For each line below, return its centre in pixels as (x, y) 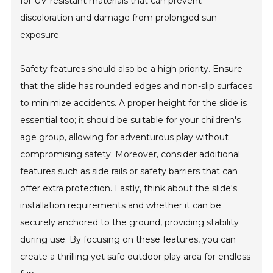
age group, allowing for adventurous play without (125, 137)
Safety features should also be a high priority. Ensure (132, 69)
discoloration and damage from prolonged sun (119, 18)
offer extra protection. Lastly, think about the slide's (129, 189)
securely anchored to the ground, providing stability (130, 223)
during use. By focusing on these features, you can (128, 240)
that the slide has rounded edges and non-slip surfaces (136, 86)
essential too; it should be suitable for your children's (131, 120)
